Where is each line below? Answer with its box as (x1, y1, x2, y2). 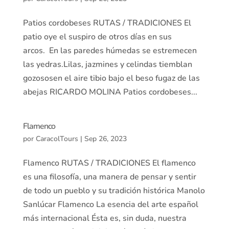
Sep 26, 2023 (84, 134, 127, 144)
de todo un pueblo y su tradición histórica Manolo (22, 185, 205, 196)
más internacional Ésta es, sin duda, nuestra (22, 213, 187, 224)
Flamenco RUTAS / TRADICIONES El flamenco (22, 157, 196, 169)
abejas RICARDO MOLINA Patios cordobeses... (22, 86, 197, 98)
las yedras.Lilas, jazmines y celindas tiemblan (22, 59, 192, 70)
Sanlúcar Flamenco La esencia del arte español (22, 199, 198, 210)
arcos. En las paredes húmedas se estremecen (22, 45, 197, 56)
